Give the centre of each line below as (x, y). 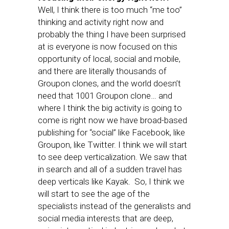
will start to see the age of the (94, 194)
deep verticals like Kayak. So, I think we (111, 181)
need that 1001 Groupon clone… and (105, 96)
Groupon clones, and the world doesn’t (109, 83)
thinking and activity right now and (101, 22)
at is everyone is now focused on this (108, 47)
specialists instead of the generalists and (114, 206)
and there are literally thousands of (102, 71)
